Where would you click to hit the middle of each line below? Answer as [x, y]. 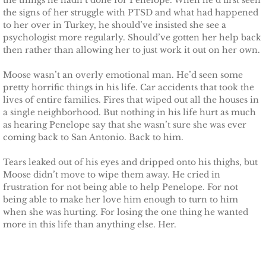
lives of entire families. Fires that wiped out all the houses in [131, 100]
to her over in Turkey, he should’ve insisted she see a [115, 25]
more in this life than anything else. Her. [90, 224]
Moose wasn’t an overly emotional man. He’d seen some [123, 75]
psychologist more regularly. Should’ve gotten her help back [132, 37]
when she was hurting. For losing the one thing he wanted [126, 212]
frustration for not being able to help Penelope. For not [121, 187]
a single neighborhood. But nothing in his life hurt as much [129, 112]
